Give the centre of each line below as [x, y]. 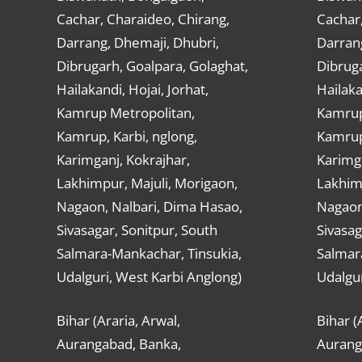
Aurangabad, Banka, [118, 344]
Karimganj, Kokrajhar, [123, 159]
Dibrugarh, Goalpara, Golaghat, [152, 65]
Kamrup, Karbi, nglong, [126, 136]
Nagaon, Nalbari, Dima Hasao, [149, 206]
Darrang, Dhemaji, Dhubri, [137, 42]
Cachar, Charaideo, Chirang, [143, 19]
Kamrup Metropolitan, [125, 112]
